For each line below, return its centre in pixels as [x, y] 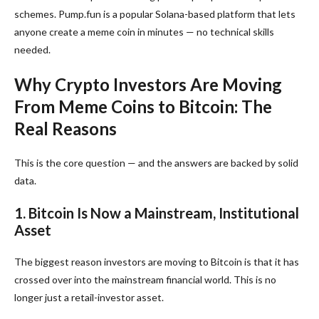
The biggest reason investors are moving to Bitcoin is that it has [157, 261]
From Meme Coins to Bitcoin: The [143, 106]
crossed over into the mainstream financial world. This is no [145, 279]
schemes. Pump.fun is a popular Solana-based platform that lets [155, 14]
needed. [32, 49]
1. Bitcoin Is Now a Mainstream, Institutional [157, 213]
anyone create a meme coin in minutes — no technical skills [144, 31]
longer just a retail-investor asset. [89, 297]
